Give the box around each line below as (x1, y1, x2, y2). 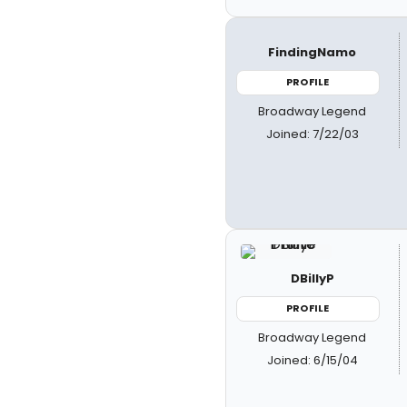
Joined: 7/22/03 (265, 124, 359, 143)
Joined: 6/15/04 (266, 351, 358, 369)
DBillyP (290, 270, 334, 288)
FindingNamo (268, 44, 357, 61)
